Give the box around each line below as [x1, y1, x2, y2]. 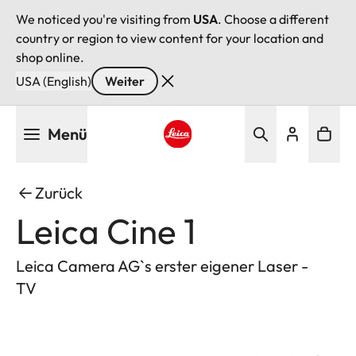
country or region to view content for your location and [16, 30, 323, 46]
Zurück [35, 183, 83, 203]
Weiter [105, 73, 145, 89]
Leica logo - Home [162, 149, 265, 166]
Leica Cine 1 [16, 209, 195, 253]
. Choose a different [218, 11, 329, 27]
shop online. [16, 49, 84, 65]
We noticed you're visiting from [16, 11, 193, 27]
